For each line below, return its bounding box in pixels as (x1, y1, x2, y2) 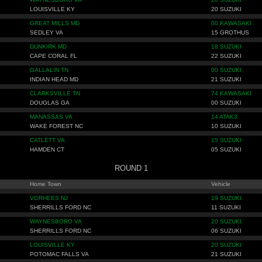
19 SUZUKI (211, 195, 242, 201)
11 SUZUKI (211, 204, 241, 211)
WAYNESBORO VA (30, 218, 82, 225)
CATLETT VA (30, 137, 65, 143)
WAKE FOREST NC (30, 123, 83, 129)
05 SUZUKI (211, 146, 242, 153)
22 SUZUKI (211, 53, 242, 59)
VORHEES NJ (30, 195, 68, 201)
